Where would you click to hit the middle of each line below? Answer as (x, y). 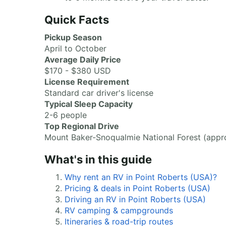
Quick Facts (77, 20)
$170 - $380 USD (78, 71)
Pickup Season (73, 37)
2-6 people (66, 115)
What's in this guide (98, 159)
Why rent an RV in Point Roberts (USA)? (141, 177)
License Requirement (87, 82)
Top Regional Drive (82, 126)
